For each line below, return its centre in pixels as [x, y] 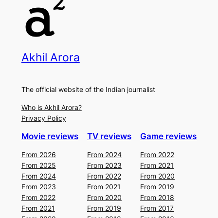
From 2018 [157, 197]
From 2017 [157, 208]
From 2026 [38, 154]
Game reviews [169, 136]
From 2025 [38, 165]
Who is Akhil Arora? [51, 107]
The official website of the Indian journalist [88, 90]
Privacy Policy [44, 118]
